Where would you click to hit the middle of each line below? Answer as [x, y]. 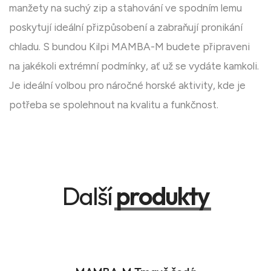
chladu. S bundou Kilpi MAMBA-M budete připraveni [129, 47]
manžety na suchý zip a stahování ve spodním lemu [126, 8]
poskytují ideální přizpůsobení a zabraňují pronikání [126, 28]
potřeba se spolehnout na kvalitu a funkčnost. [114, 105]
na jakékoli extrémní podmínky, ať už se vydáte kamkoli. [134, 66]
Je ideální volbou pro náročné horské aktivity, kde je [127, 86]
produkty [162, 196]
